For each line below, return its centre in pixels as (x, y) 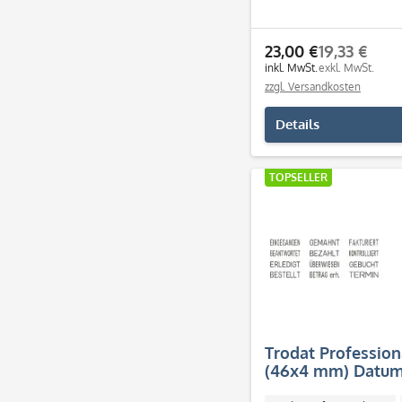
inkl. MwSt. (291, 68)
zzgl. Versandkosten (313, 87)
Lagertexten (310, 389)
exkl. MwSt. (346, 68)
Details (297, 124)
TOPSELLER (298, 177)
